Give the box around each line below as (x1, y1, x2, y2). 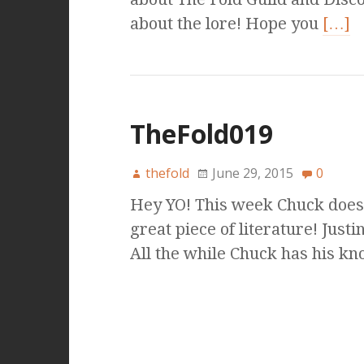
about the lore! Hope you (129, 14, 323, 34)
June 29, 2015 (211, 164, 293, 183)
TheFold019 (129, 116, 273, 152)
